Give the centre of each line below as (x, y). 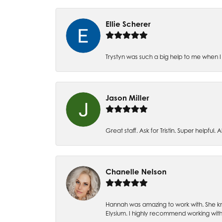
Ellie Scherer (128, 24)
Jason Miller (127, 98)
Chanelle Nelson (136, 172)
